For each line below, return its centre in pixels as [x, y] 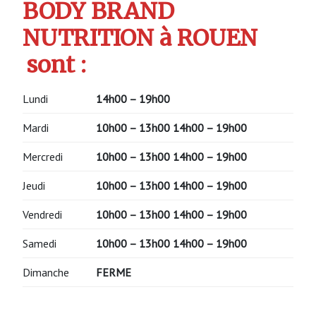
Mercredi [43, 156]
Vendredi [42, 214]
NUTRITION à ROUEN [140, 38]
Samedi [39, 243]
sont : [57, 65]
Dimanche [46, 272]
